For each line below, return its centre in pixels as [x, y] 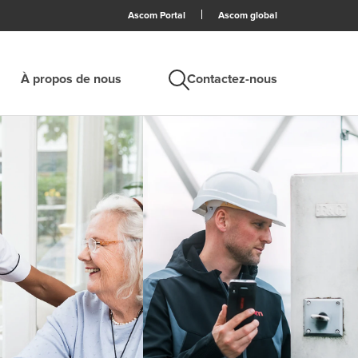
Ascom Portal [157, 16]
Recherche [79, 161]
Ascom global [248, 16]
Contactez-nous [233, 79]
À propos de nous [71, 79]
